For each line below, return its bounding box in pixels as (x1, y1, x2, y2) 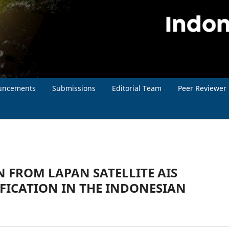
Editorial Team (112, 83, 162, 93)
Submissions (52, 83, 96, 93)
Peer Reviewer (178, 83, 226, 93)
